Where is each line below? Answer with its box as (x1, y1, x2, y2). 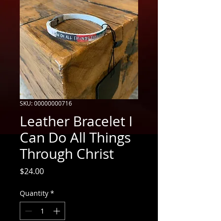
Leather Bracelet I (20, 111, 133, 130)
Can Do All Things (20, 128, 131, 147)
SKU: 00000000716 (20, 99, 72, 107)
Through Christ (20, 144, 114, 163)
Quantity (20, 188, 48, 198)
